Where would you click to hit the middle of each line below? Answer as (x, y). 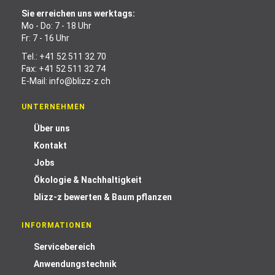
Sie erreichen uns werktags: (78, 14)
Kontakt (50, 145)
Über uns (52, 128)
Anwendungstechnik (75, 264)
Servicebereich (64, 247)
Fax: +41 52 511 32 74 (64, 69)
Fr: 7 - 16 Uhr (45, 38)
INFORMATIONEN (57, 225)
